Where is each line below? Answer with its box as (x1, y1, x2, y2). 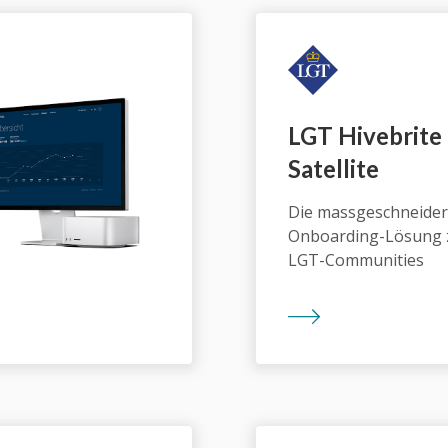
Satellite (288, 154, 379, 184)
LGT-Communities (288, 249, 424, 272)
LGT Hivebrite (288, 121, 442, 151)
